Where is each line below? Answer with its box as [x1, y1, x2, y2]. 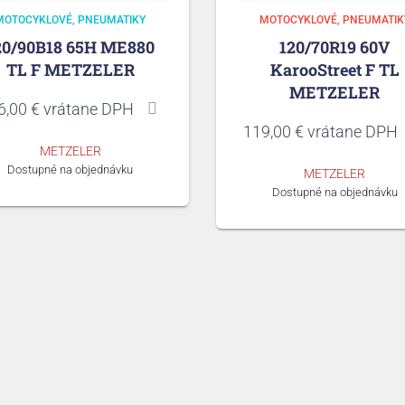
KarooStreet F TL [269, 58, 400, 80]
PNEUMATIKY [78, 13, 146, 26]
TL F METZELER [5, 58, 135, 80]
